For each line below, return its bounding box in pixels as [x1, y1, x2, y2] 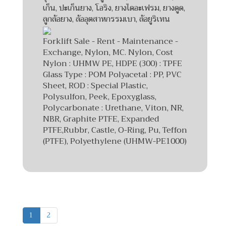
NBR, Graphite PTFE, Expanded [43, 111, 159, 126]
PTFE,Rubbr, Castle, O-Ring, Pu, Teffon [43, 123, 187, 137]
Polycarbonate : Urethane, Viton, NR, [43, 100, 184, 115]
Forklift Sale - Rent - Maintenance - [43, 34, 178, 48]
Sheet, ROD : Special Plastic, [43, 78, 148, 93]
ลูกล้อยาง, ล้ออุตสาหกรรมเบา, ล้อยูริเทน [43, 12, 170, 26]
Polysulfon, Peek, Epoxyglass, [43, 89, 156, 104]
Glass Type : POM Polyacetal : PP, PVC [43, 67, 182, 82]
